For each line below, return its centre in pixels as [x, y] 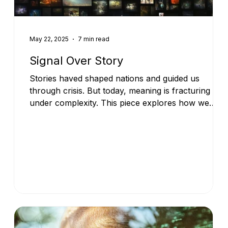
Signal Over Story [77, 60]
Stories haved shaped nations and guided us [115, 78]
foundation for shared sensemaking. [99, 127]
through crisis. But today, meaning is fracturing [120, 90]
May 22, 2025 [49, 39]
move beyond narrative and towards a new [113, 115]
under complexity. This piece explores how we [120, 103]
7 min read [94, 39]
